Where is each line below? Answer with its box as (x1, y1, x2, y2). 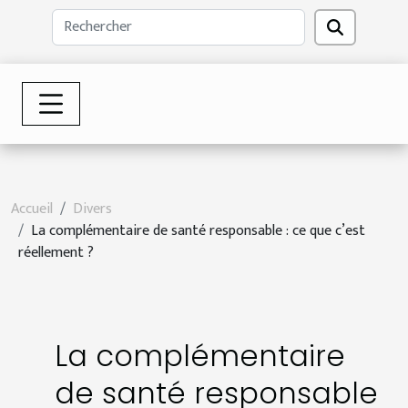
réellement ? (18, 240, 94, 265)
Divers (73, 196, 112, 221)
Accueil (11, 196, 53, 221)
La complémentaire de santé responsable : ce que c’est (31, 218, 365, 243)
